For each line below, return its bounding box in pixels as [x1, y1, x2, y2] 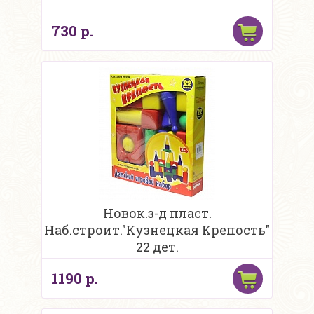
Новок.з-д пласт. [102, 205, 212, 222]
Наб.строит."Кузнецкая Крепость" [44, 221, 270, 239]
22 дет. [135, 238, 179, 256]
